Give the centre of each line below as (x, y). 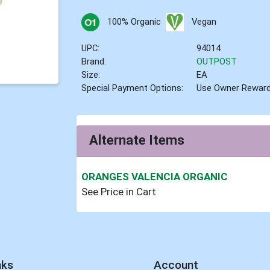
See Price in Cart (119, 192)
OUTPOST (217, 61)
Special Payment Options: (133, 88)
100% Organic (134, 21)
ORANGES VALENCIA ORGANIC (155, 177)
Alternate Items (137, 140)
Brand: (94, 61)
